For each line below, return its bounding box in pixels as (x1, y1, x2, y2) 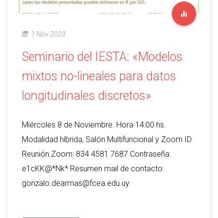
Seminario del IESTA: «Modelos (22, 49, 182, 64)
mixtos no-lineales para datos (22, 69, 176, 83)
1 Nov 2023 (31, 30, 66, 38)
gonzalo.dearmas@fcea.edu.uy (22, 178, 129, 188)
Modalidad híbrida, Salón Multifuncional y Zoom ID (22, 134, 192, 144)
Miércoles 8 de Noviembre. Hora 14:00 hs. (22, 120, 166, 129)
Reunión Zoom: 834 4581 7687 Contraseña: (22, 149, 171, 159)
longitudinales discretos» (22, 88, 151, 103)
